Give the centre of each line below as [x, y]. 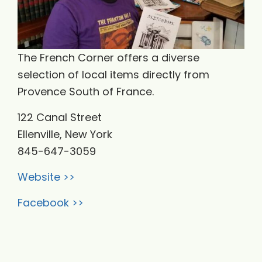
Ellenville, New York [65, 134]
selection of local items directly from [113, 75]
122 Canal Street [60, 117]
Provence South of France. [86, 92]
